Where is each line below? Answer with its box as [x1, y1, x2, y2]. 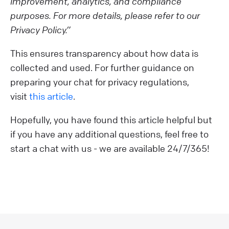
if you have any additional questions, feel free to [10, 128, 209, 140]
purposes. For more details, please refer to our [10, 10, 200, 21]
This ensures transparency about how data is [10, 48, 198, 59]
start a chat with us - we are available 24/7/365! [10, 143, 210, 154]
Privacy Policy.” [10, 24, 71, 36]
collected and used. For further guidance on [10, 62, 194, 74]
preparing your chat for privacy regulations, [10, 76, 189, 88]
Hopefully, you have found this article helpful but [10, 114, 212, 126]
